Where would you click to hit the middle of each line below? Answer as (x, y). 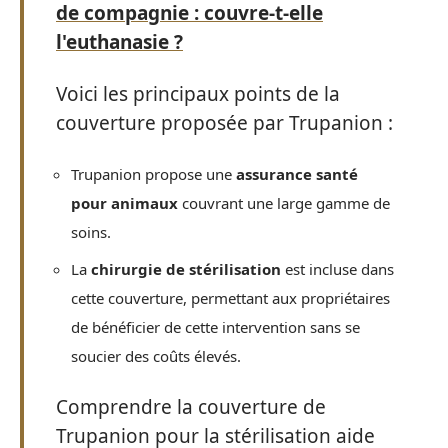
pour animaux (124, 203)
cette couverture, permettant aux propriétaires (230, 297)
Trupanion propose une (153, 174)
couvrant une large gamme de (284, 203)
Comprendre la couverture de (191, 407)
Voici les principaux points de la (198, 93)
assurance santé (297, 174)
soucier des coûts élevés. (156, 355)
